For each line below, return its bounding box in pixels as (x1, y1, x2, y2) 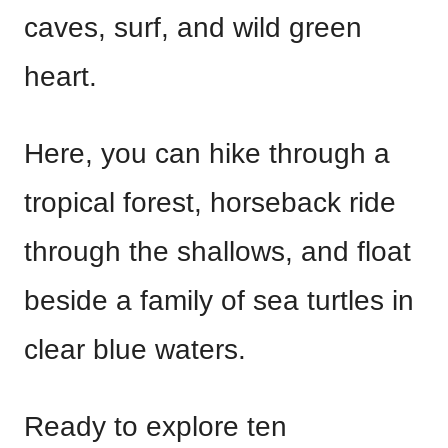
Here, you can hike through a (24, 138, 390, 169)
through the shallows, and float (24, 236, 411, 267)
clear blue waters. (24, 334, 246, 365)
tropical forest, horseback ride (24, 187, 396, 218)
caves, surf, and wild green (24, 12, 362, 43)
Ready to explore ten (24, 411, 287, 442)
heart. (24, 61, 97, 92)
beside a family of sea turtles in (24, 285, 414, 316)
